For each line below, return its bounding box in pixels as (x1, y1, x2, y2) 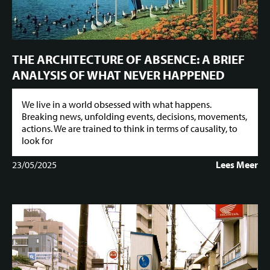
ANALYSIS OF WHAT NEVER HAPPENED (12, 66, 225, 83)
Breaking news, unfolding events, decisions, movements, (22, 110, 247, 123)
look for (22, 134, 53, 147)
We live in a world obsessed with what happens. (22, 98, 212, 111)
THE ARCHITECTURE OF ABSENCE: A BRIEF (12, 51, 245, 67)
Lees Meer (216, 159, 258, 171)
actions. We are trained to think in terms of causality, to (22, 122, 237, 135)
